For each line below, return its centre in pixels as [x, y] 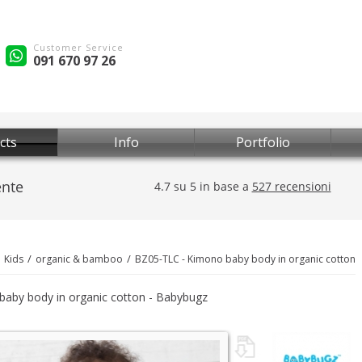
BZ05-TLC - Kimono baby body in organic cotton [245, 259]
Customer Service [78, 47]
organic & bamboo [79, 259]
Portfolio [263, 142]
